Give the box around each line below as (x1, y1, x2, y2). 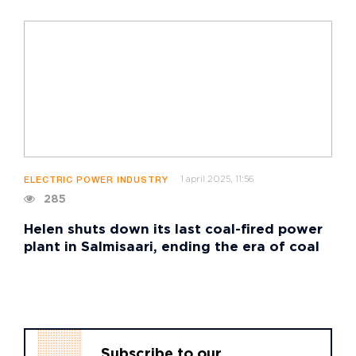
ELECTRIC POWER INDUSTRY (24, 176, 168, 184)
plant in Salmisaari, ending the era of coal (24, 241, 319, 253)
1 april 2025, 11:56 (180, 175, 254, 184)
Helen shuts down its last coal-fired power (24, 223, 323, 236)
